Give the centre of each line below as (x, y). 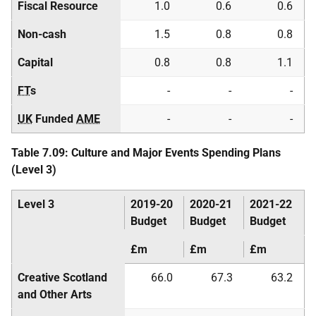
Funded (54, 119)
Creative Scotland (62, 278)
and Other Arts (55, 294)
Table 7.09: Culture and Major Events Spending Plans (146, 153)
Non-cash (42, 34)
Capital (35, 62)
